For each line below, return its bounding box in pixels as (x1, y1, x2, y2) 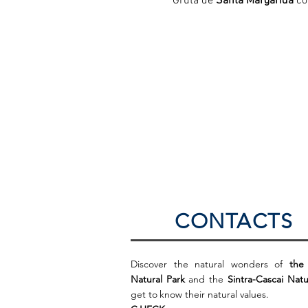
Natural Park (131, 272, 185, 285)
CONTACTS (175, 208, 293, 234)
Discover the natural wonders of (131, 257, 289, 270)
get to (131, 287, 157, 300)
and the (184, 272, 228, 285)
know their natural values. (159, 287, 269, 300)
